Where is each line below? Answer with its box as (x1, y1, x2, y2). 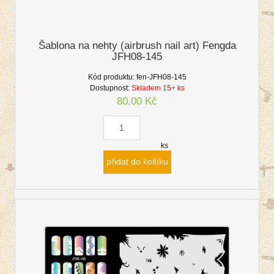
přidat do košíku (106, 157, 168, 167)
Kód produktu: (87, 72, 135, 81)
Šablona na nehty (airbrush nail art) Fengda (38, 39, 236, 51)
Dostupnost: (89, 83, 130, 92)
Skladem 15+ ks (131, 83, 185, 92)
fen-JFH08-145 (136, 72, 187, 81)
